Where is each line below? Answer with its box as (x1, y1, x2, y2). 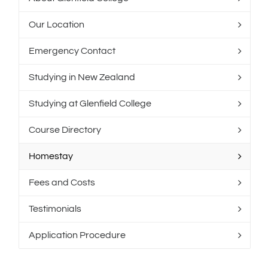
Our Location (29, 20, 84, 30)
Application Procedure (29, 230, 126, 240)
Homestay (29, 151, 73, 162)
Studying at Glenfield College (29, 99, 151, 109)
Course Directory (29, 125, 101, 135)
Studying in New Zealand (29, 72, 135, 83)
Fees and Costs (29, 178, 95, 188)
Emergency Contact (29, 46, 115, 56)
